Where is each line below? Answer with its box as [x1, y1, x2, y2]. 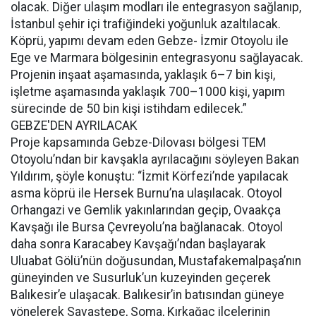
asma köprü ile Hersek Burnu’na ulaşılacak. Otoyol [11, 186, 282, 200]
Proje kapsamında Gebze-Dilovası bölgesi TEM [11, 135, 266, 150]
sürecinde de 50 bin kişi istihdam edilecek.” [11, 102, 247, 116]
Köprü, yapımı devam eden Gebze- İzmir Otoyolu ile [11, 34, 288, 48]
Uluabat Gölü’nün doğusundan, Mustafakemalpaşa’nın [11, 254, 301, 268]
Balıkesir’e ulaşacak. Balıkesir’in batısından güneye [11, 288, 284, 302]
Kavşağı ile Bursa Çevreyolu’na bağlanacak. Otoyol [11, 220, 283, 234]
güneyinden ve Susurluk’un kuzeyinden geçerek [11, 271, 271, 285]
